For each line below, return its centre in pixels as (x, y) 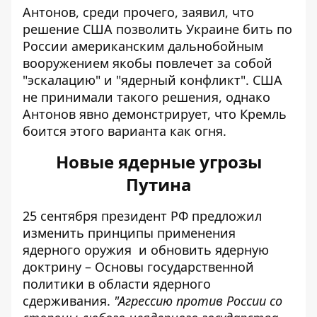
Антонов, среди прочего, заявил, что (138, 12)
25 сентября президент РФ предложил (142, 216)
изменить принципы (90, 233)
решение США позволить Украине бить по (157, 29)
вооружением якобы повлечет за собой (148, 63)
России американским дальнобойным (143, 46)
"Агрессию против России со (198, 301)
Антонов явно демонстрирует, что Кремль (155, 114)
